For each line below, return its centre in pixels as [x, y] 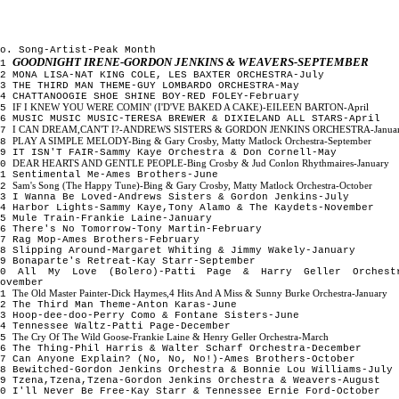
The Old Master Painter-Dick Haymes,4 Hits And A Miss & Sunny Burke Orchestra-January [200, 293]
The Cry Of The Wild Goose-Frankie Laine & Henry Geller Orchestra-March [171, 336]
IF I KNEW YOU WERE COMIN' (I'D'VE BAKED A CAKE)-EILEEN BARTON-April [191, 106]
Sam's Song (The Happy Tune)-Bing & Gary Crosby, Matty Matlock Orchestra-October [192, 185]
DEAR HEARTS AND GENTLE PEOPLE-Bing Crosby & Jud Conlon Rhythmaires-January [201, 163]
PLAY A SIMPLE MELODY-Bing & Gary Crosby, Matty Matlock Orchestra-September [192, 140]
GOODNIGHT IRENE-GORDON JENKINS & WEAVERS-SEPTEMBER [191, 61]
